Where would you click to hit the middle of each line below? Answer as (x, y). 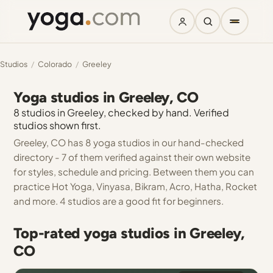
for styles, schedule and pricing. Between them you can (134, 172)
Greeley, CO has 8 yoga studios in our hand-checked (129, 142)
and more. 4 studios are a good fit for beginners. (119, 201)
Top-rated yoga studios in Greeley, (129, 233)
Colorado (55, 64)
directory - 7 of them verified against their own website (132, 157)
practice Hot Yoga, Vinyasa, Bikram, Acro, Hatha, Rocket (136, 186)
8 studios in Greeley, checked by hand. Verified (122, 112)
